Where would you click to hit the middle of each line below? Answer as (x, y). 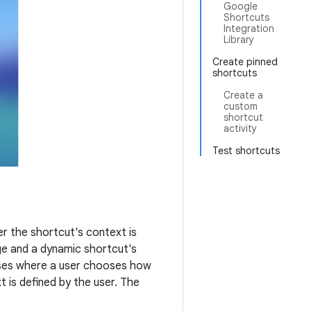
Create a (243, 95)
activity (240, 128)
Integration (249, 28)
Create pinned (245, 62)
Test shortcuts (246, 151)
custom (241, 106)
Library (239, 40)
